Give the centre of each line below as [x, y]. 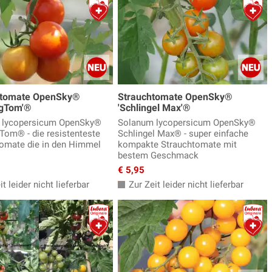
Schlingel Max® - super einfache [183, 134]
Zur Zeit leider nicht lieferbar [185, 185]
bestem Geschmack [158, 156]
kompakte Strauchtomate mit [177, 145]
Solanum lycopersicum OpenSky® [187, 123]
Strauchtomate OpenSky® [175, 97]
